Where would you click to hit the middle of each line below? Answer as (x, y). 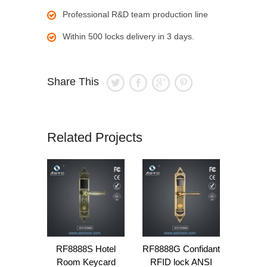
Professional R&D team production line (135, 14)
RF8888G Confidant (181, 249)
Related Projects (95, 137)
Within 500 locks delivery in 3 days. (128, 36)
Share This (73, 82)
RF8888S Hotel (86, 249)
